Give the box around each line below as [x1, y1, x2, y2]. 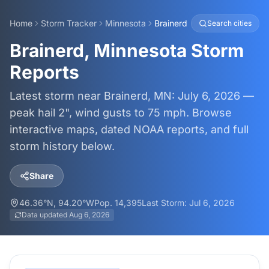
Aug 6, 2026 [69, 210, 109, 219]
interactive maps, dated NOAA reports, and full [10, 123, 249, 136]
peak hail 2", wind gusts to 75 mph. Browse [10, 106, 232, 119]
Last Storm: [142, 198, 189, 208]
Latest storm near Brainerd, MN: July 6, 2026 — [10, 89, 254, 102]
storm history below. [10, 140, 115, 153]
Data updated [22, 210, 69, 219]
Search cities [207, 19, 252, 28]
